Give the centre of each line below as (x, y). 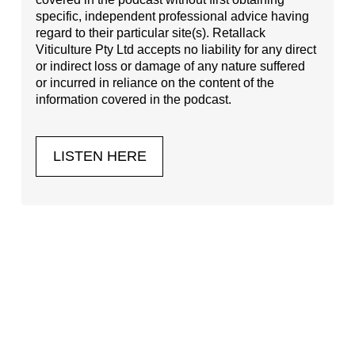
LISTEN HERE (99, 157)
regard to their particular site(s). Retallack (151, 32)
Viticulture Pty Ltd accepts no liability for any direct (176, 49)
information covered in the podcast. (134, 99)
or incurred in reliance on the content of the (155, 82)
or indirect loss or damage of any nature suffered (171, 65)
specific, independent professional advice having (173, 15)
